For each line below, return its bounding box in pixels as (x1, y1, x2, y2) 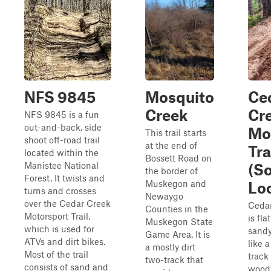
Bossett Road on (145, 152, 212, 163)
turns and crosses (24, 185, 96, 196)
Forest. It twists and (24, 172, 105, 183)
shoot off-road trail (24, 134, 100, 145)
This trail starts (145, 127, 206, 138)
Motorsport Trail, (24, 211, 90, 221)
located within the (24, 147, 99, 158)
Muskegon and (145, 178, 206, 189)
